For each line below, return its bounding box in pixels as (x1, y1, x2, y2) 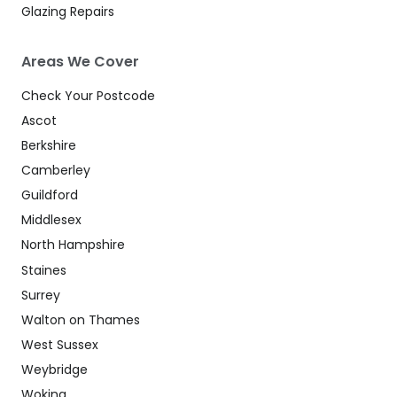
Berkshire (21, 136, 76, 154)
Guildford (21, 186, 78, 205)
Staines (21, 261, 66, 279)
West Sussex (21, 335, 98, 354)
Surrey (21, 285, 60, 304)
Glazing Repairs (21, 3, 114, 21)
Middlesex (21, 211, 82, 230)
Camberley (21, 161, 90, 180)
